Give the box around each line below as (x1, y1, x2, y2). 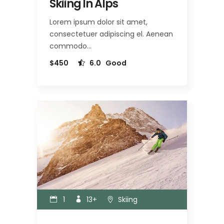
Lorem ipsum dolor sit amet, (49, 17, 147, 27)
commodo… (49, 41, 91, 51)
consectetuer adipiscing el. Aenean (49, 29, 173, 39)
